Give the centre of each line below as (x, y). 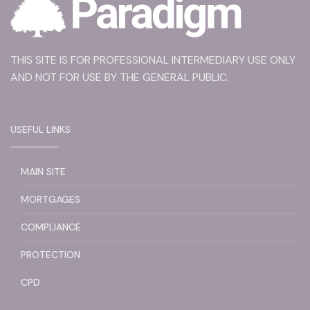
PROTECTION (51, 255)
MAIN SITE (43, 172)
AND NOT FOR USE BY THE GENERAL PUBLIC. (120, 77)
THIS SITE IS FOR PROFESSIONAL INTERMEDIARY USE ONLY (153, 60)
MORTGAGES (51, 200)
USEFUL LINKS (40, 130)
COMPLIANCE (51, 227)
